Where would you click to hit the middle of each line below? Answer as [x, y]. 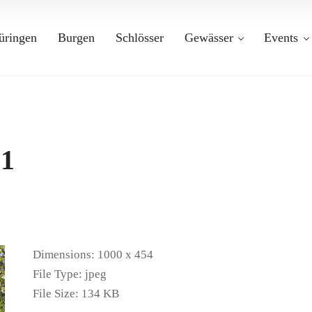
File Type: [58, 274]
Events [281, 38]
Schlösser [139, 38]
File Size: [56, 294]
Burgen [76, 38]
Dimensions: [64, 255]
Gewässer [209, 38]
